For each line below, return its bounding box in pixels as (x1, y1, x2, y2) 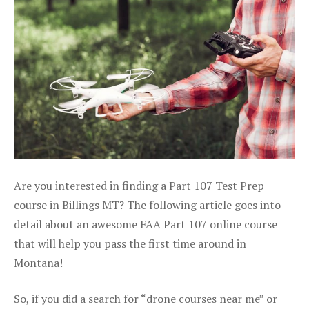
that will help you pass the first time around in (14, 235, 246, 251)
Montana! (14, 255, 63, 270)
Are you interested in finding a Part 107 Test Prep (14, 177, 264, 193)
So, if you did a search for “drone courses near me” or (14, 290, 277, 306)
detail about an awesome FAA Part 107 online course (14, 216, 277, 232)
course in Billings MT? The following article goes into (14, 197, 281, 212)
